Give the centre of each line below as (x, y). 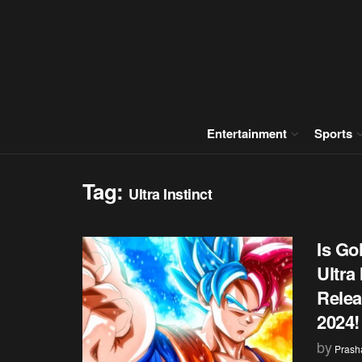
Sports (333, 133)
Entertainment (247, 133)
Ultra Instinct (170, 194)
